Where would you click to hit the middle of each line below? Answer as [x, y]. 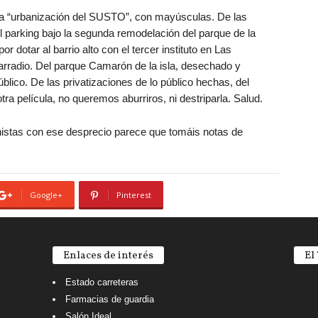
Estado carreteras [102, 282]
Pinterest [133, 195]
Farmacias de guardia [109, 299]
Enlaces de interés [108, 256]
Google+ [46, 195]
